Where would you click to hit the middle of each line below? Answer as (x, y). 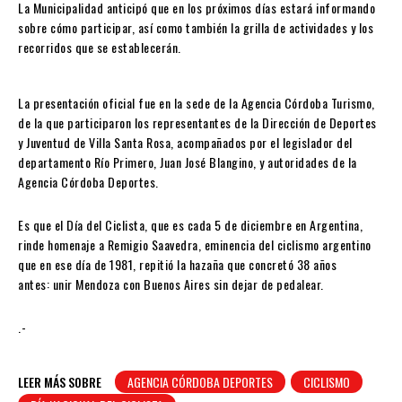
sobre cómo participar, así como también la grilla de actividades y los (196, 28)
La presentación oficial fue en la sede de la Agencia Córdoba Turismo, (197, 103)
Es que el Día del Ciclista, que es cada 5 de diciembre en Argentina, (190, 225)
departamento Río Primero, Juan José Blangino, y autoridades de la (188, 162)
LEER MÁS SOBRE (60, 382)
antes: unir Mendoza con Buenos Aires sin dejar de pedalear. (171, 284)
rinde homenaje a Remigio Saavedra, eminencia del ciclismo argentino (195, 245)
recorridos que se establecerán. (100, 48)
